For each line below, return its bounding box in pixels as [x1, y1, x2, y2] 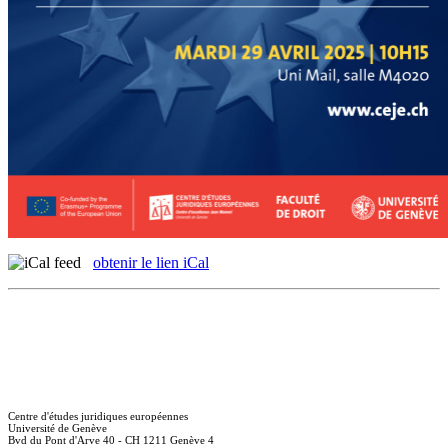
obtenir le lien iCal [93, 253, 209, 271]
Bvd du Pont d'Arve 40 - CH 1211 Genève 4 [8, 433, 214, 446]
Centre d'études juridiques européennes [8, 409, 188, 422]
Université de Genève [8, 421, 107, 434]
